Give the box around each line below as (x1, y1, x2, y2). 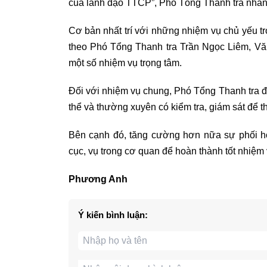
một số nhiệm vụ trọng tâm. (68, 58, 184, 69)
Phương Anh (68, 174, 128, 185)
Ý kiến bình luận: (77, 210, 148, 221)
